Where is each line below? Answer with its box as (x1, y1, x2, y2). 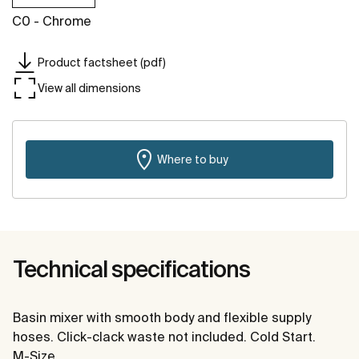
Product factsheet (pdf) (38, 55, 166, 69)
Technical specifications (13, 256, 250, 282)
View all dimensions (38, 81, 141, 95)
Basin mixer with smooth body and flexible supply (13, 310, 311, 325)
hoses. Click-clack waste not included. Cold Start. (13, 329, 316, 345)
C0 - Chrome (12, 14, 91, 29)
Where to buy (156, 152, 228, 166)
